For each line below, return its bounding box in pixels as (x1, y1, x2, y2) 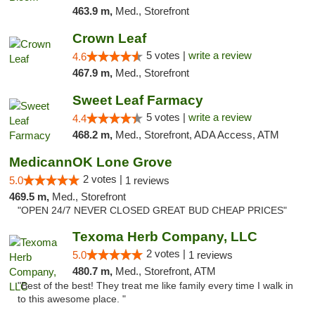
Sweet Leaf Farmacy (72, 93, 203, 108)
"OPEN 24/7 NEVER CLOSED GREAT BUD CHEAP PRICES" (18, 205, 287, 216)
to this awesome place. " (18, 294, 126, 304)
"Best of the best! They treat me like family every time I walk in (18, 281, 293, 291)
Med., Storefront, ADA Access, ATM (115, 129, 279, 141)
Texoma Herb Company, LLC (72, 229, 257, 244)
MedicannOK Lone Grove (9, 155, 172, 169)
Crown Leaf (72, 31, 146, 46)
